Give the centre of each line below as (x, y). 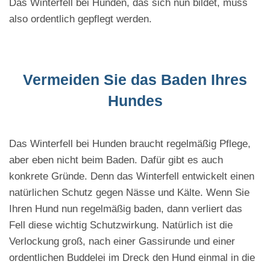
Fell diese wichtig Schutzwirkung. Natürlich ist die (121, 225)
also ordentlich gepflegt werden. (80, 19)
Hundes (135, 101)
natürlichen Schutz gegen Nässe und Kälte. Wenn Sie (129, 193)
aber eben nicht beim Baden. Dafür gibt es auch (116, 160)
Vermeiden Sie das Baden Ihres (135, 80)
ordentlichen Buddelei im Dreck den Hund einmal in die (132, 258)
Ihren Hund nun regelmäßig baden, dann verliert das (126, 209)
